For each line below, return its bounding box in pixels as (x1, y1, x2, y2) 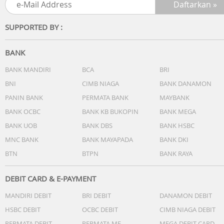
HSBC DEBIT (5, 205, 40, 214)
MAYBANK (159, 93, 189, 102)
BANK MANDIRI (5, 65, 51, 74)
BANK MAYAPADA (82, 135, 133, 144)
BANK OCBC (5, 107, 40, 116)
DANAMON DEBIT (159, 191, 212, 200)
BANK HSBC (159, 121, 194, 130)
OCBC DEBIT (82, 205, 118, 214)
